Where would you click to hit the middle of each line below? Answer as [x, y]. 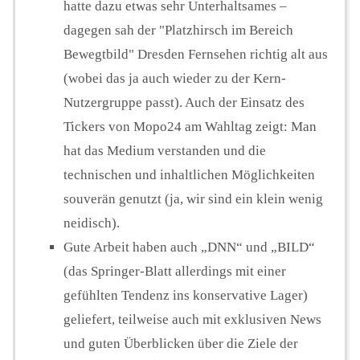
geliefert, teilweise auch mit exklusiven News [192, 320]
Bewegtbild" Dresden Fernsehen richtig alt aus [196, 55]
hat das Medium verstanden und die [165, 151]
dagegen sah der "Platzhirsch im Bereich [178, 31]
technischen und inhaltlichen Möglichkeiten [189, 175]
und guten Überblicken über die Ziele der [181, 344]
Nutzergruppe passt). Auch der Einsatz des [184, 103]
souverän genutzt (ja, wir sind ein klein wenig [193, 199]
